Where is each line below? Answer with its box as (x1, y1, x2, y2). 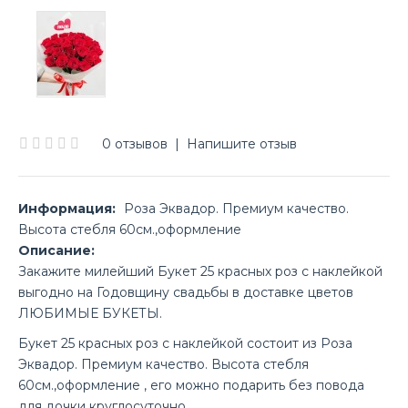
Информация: (18, 200, 116, 217)
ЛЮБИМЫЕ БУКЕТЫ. (18, 305, 162, 321)
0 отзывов (102, 136, 168, 152)
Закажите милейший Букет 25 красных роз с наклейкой (18, 263, 382, 280)
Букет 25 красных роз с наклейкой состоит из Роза (18, 335, 352, 352)
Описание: (18, 242, 95, 259)
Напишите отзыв (187, 136, 297, 152)
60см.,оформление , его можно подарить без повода (18, 377, 364, 393)
